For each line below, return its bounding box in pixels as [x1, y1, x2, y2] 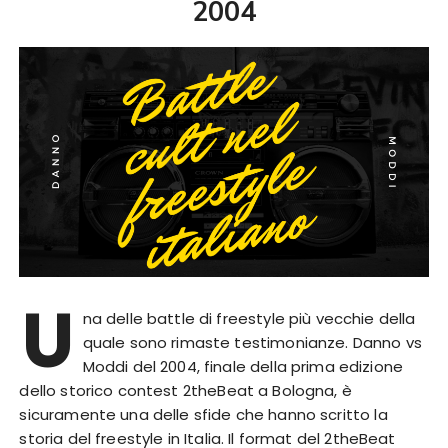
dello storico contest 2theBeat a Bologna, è [19, 380, 352, 402]
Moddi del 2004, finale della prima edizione [82, 356, 404, 378]
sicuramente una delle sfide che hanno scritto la [19, 404, 388, 426]
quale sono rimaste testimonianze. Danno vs [82, 332, 422, 354]
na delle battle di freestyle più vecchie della [82, 308, 416, 330]
